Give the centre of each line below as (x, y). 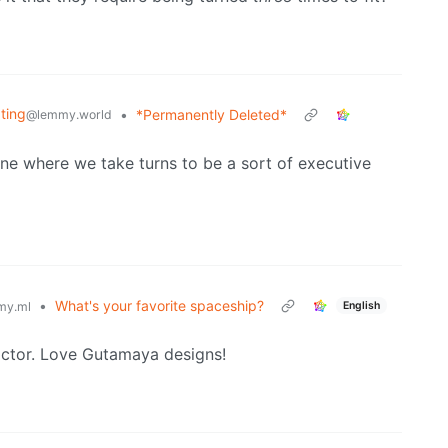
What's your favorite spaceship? (159, 306)
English (361, 305)
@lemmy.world (69, 115)
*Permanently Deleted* (211, 115)
